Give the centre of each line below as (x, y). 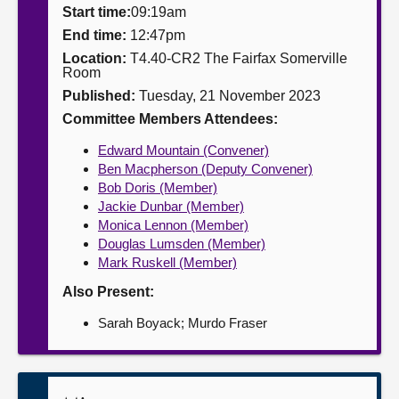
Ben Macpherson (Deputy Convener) (205, 169)
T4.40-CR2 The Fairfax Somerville (237, 58)
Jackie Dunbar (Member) (171, 206)
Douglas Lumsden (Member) (182, 244)
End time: (96, 35)
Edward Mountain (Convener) (183, 150)
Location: (94, 58)
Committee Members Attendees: (170, 119)
